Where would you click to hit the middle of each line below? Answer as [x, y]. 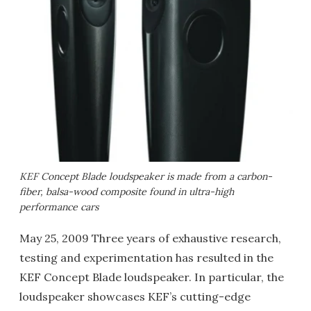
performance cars [59, 207]
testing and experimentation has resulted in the [146, 258]
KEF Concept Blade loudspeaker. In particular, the [152, 277]
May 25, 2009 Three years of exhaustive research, [150, 238]
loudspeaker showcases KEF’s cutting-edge [135, 296]
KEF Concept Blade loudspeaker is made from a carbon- [146, 176]
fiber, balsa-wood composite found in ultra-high [127, 192]
